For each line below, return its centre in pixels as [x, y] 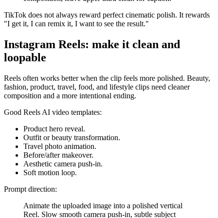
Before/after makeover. [58, 155]
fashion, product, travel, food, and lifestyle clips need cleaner [97, 87]
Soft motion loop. [50, 173]
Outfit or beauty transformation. [72, 138]
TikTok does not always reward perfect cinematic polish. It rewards [107, 15]
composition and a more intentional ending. [70, 96]
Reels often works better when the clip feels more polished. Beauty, [107, 78]
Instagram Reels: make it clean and [92, 45]
